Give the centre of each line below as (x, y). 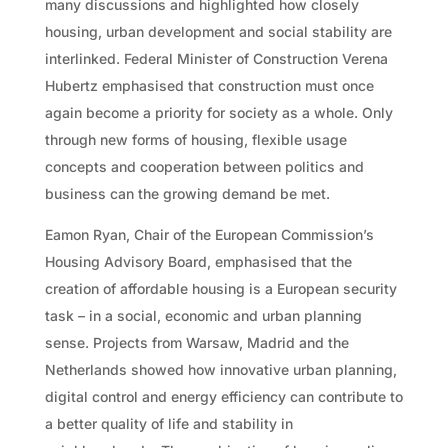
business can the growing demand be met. (187, 193)
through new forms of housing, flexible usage (195, 139)
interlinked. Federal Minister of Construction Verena (216, 58)
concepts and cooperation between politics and (204, 166)
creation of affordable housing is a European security (220, 288)
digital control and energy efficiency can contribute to (223, 396)
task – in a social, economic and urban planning (203, 315)
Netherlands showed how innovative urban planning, (220, 369)
